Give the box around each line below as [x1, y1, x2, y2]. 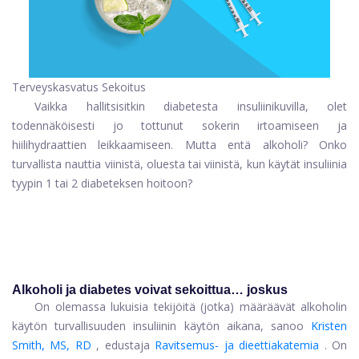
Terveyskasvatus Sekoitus [12, 79, 146, 95]
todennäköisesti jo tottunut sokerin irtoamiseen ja [12, 117, 347, 133]
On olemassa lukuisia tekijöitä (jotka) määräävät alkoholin [34, 298, 347, 314]
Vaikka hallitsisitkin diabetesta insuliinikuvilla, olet [34, 98, 347, 114]
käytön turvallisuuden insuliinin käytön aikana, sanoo [12, 317, 304, 333]
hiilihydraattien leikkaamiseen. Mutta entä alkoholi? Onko [12, 136, 347, 152]
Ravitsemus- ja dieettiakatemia [155, 337, 320, 353]
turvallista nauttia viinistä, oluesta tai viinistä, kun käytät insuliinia [12, 155, 347, 171]
